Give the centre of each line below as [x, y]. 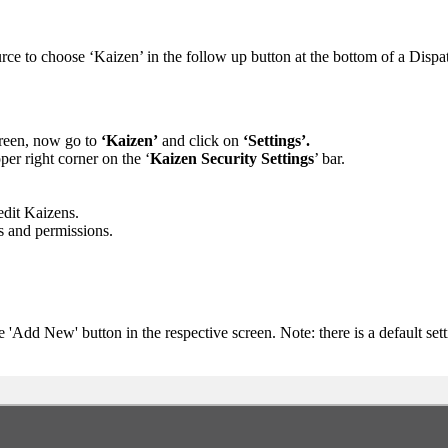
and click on [200, 141]
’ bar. [329, 159]
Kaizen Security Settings [232, 159]
